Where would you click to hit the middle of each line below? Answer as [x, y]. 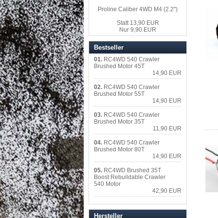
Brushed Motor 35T [119, 122]
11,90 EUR [167, 128]
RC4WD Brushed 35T [132, 170]
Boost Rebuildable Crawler [130, 177]
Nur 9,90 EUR [138, 30]
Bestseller [109, 47]
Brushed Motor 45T [119, 66]
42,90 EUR [167, 191]
